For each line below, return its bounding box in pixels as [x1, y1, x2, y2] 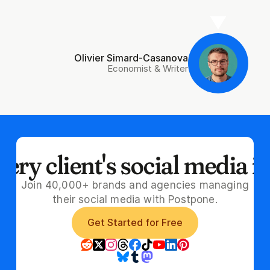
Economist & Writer [107, 62, 189, 74]
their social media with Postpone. [52, 193, 218, 206]
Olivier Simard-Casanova [74, 51, 189, 64]
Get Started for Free [87, 216, 183, 229]
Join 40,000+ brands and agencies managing [21, 179, 249, 192]
